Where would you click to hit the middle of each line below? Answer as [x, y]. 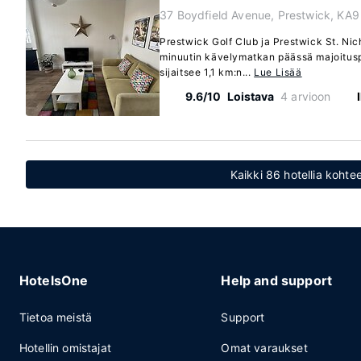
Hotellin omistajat [65, 348]
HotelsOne [54, 280]
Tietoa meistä [56, 317]
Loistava [251, 96]
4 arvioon [306, 96]
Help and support [277, 280]
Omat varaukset [264, 348]
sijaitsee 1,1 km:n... [207, 72]
